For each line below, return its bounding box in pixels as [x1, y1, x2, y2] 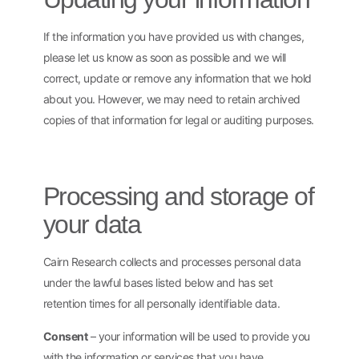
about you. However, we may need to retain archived [42, 92, 301, 106]
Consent [42, 329, 88, 343]
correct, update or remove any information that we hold [42, 71, 312, 85]
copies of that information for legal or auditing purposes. [42, 113, 314, 127]
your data [42, 210, 141, 240]
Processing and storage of [42, 182, 314, 212]
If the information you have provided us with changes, [42, 30, 305, 43]
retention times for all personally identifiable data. [42, 296, 280, 311]
